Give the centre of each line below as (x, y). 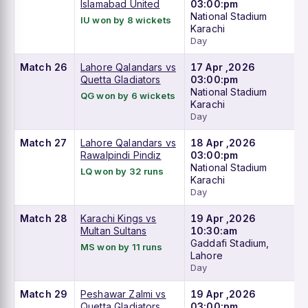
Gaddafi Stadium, (230, 243)
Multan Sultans (114, 231)
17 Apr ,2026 (223, 67)
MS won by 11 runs (122, 247)
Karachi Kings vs (119, 219)
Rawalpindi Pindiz (121, 155)
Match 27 (44, 143)
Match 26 (44, 67)
